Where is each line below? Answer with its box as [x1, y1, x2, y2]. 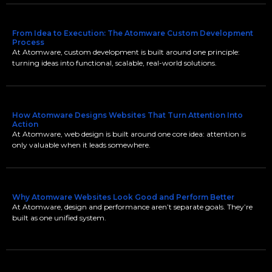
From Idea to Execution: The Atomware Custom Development [12, 29, 253, 38]
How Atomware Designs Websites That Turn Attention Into [12, 110, 243, 120]
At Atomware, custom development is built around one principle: [12, 47, 240, 56]
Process [12, 38, 44, 47]
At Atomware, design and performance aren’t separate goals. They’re [12, 202, 253, 211]
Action [12, 120, 38, 129]
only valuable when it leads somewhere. [12, 140, 151, 149]
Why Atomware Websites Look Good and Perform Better [12, 192, 234, 202]
